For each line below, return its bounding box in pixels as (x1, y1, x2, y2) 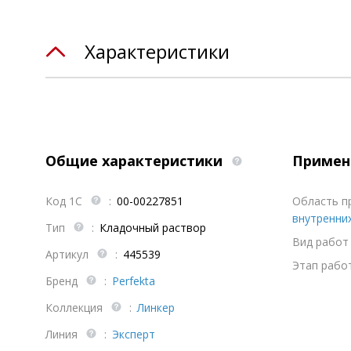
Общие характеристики (45, 151, 226, 170)
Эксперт (112, 327, 155, 342)
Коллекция (45, 300, 106, 315)
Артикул (45, 247, 92, 262)
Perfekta (112, 273, 155, 288)
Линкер (137, 300, 175, 315)
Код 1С (45, 194, 85, 208)
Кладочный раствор (100, 220, 206, 235)
